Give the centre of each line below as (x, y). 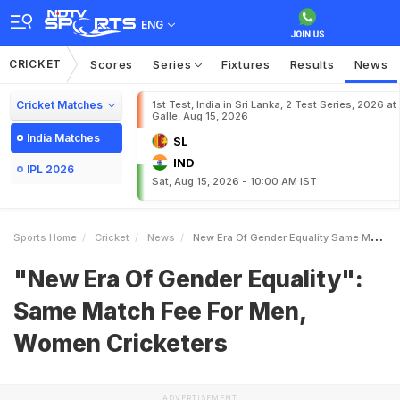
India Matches (63, 138)
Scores (112, 64)
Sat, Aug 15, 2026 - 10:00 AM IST (234, 181)
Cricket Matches (59, 105)
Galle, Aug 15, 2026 (200, 116)
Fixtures (246, 64)
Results (312, 64)
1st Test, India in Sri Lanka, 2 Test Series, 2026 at (274, 104)
